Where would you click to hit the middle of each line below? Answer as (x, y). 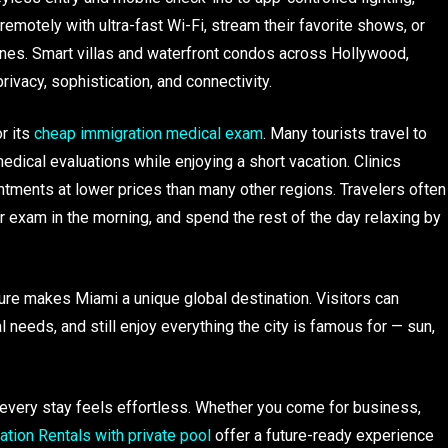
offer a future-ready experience (322, 435)
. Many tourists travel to (345, 134)
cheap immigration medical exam (148, 134)
